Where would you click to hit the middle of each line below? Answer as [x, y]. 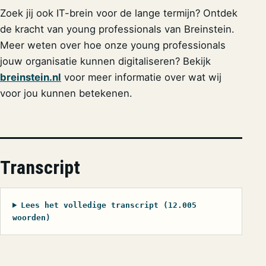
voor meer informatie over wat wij [141, 77]
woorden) [31, 217]
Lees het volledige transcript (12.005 [108, 205]
